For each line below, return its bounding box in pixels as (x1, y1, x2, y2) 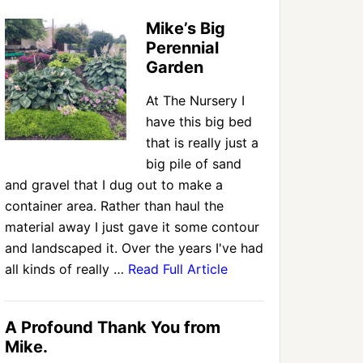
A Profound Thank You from (5, 318, 220, 337)
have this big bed (146, 113, 252, 130)
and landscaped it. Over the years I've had (5, 240, 263, 256)
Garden (146, 58, 203, 77)
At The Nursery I (146, 92, 245, 109)
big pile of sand (146, 156, 241, 172)
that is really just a (146, 135, 258, 151)
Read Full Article (128, 261, 228, 277)
